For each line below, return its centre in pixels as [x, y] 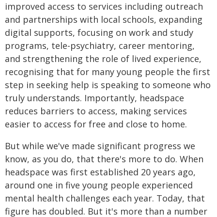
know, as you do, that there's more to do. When [104, 159]
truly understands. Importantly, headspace [94, 98]
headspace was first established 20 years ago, [100, 172]
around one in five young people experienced [99, 185]
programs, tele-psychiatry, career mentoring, [100, 46]
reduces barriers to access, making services [96, 111]
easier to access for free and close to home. [96, 124]
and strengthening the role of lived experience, [103, 59]
